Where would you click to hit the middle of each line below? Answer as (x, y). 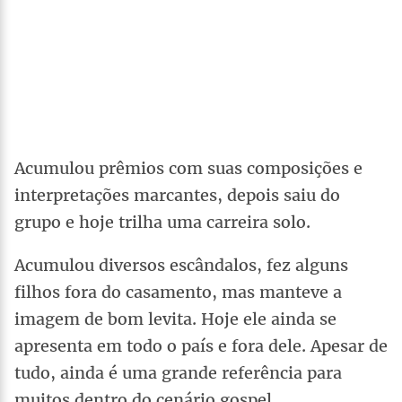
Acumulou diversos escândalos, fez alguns (181, 265)
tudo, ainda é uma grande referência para (178, 372)
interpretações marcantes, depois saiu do (177, 195)
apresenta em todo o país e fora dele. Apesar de (201, 345)
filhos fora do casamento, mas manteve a (178, 292)
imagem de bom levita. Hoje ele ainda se (175, 319)
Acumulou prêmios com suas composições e (188, 168)
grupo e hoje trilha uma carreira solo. (162, 222)
